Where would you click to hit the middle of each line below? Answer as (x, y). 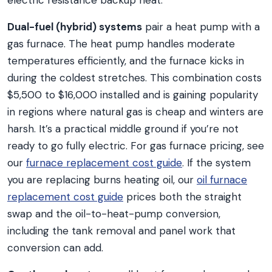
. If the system (216, 163)
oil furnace (222, 180)
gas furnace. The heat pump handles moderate (121, 44)
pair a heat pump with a (201, 27)
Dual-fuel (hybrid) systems (75, 27)
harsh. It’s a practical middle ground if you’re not (123, 129)
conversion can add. (55, 248)
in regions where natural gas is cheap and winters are (135, 112)
